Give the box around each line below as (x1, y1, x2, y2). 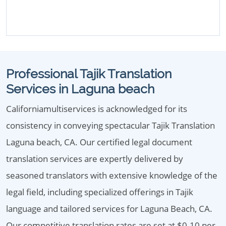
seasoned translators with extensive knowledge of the (6, 169, 217, 181)
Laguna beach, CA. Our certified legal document (6, 136, 192, 148)
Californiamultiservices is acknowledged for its (6, 103, 187, 115)
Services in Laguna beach (6, 81, 154, 96)
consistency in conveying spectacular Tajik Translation (6, 120, 215, 131)
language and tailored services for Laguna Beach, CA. (6, 203, 212, 214)
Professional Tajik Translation (6, 66, 172, 81)
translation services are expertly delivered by (6, 153, 183, 164)
